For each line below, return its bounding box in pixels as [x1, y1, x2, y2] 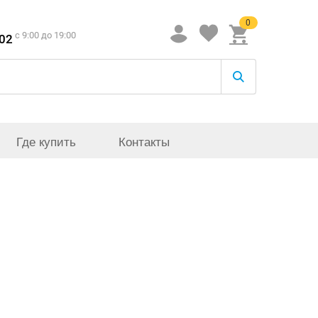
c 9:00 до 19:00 [15, 30, 77, 40]
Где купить [16, 131, 76, 150]
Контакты [119, 131, 170, 150]
